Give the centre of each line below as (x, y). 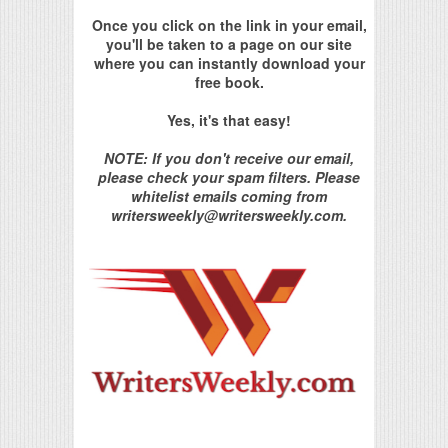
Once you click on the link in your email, (229, 25)
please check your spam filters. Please (229, 177)
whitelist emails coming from (229, 196)
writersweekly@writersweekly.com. (229, 215)
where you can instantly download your (229, 63)
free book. (229, 82)
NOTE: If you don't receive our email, (229, 158)
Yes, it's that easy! (229, 120)
